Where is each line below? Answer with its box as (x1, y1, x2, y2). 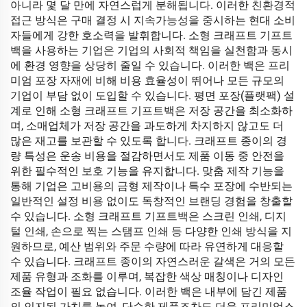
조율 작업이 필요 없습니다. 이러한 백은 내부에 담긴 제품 (10, 285, 287, 298)
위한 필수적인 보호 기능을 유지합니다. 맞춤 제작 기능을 (10, 164, 284, 177)
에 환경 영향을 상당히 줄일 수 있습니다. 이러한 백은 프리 (10, 59, 290, 72)
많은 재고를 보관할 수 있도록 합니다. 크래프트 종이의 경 (10, 134, 287, 147)
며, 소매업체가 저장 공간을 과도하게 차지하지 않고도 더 (10, 119, 284, 132)
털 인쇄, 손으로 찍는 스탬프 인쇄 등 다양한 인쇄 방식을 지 (10, 225, 292, 238)
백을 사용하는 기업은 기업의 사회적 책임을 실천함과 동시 (10, 44, 293, 57)
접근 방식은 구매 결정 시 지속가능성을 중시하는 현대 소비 (10, 14, 295, 27)
